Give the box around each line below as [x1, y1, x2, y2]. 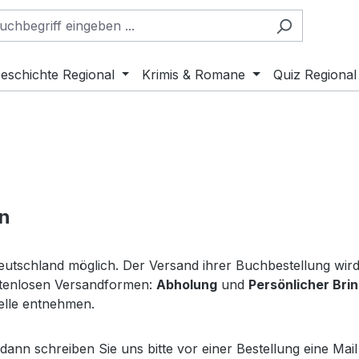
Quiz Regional [273, 66, 357, 83]
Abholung [156, 276, 217, 292]
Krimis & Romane [142, 66, 246, 83]
